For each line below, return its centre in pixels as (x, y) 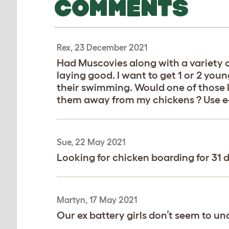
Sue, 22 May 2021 (91, 142)
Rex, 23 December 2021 (102, 47)
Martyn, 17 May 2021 (97, 199)
